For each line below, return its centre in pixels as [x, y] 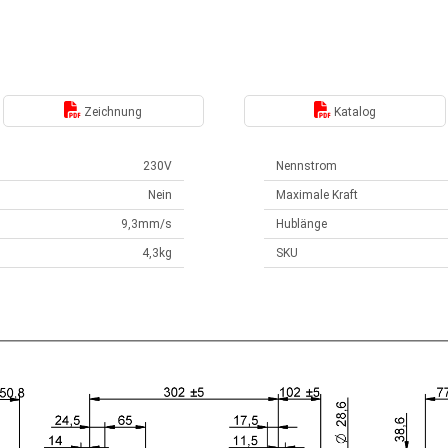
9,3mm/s [146, 224]
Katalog [353, 111]
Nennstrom [306, 166]
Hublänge [301, 224]
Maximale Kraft [317, 195]
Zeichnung [112, 111]
